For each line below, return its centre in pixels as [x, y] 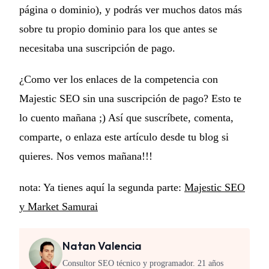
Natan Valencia [102, 246]
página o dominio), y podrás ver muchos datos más [131, 9]
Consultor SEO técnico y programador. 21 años [143, 263]
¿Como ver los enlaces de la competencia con [119, 79]
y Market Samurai [59, 206]
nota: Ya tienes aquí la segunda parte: [102, 187]
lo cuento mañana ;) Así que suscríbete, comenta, [126, 117]
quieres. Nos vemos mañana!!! [86, 156]
